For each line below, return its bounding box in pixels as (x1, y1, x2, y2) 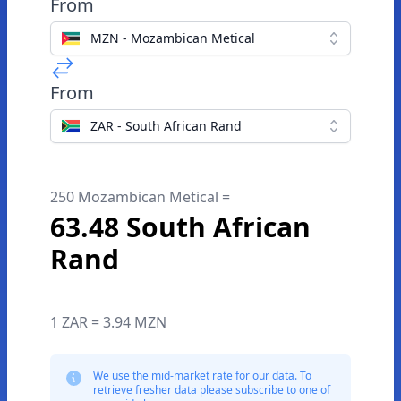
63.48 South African (50, 209, 311, 245)
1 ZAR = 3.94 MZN (50, 312, 166, 332)
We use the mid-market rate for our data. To (93, 368, 311, 383)
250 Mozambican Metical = (50, 187, 230, 207)
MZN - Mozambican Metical (90, 30, 255, 47)
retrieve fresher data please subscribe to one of (93, 382, 330, 397)
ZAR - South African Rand (90, 117, 242, 134)
